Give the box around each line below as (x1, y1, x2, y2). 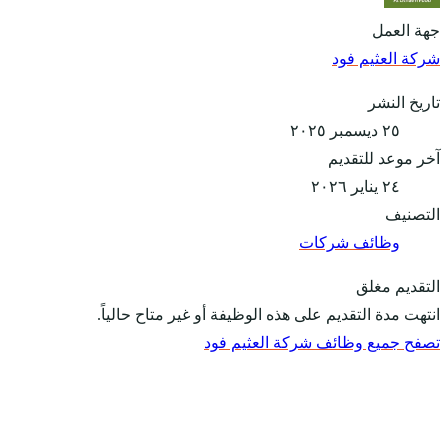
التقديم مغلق (356, 278, 440, 296)
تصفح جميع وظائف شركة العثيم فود (204, 334, 440, 352)
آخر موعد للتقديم (328, 150, 440, 168)
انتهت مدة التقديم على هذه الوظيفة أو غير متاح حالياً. (97, 306, 440, 324)
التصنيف (385, 206, 440, 224)
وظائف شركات (299, 234, 400, 252)
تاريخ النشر (368, 94, 440, 112)
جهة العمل (372, 22, 440, 40)
